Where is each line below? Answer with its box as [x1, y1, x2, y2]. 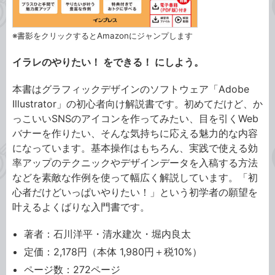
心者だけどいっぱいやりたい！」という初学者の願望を [12, 185, 258, 198]
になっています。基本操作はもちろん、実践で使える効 [12, 141, 258, 154]
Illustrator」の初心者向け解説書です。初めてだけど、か [12, 97, 263, 110]
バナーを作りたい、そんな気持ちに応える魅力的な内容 [12, 126, 258, 139]
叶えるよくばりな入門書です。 [12, 200, 150, 213]
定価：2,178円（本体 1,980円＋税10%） [24, 245, 203, 258]
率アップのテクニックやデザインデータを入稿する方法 [12, 156, 258, 169]
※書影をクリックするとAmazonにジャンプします [12, 30, 193, 41]
